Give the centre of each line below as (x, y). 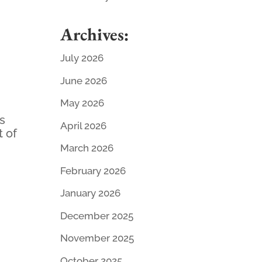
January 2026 (90, 193)
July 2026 (82, 58)
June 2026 (83, 80)
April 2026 (83, 125)
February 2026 (93, 170)
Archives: (94, 35)
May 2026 (82, 103)
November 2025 (97, 238)
